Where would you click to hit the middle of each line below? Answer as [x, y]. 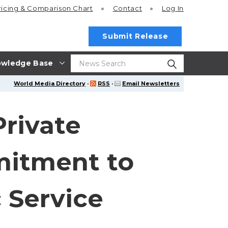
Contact [127, 8]
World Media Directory [50, 83]
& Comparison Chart [57, 8]
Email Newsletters [151, 83]
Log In [173, 8]
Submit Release [135, 36]
